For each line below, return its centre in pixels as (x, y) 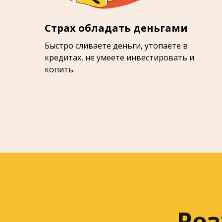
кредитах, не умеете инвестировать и (119, 57)
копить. (60, 69)
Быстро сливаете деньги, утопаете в (116, 46)
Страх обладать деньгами (116, 28)
